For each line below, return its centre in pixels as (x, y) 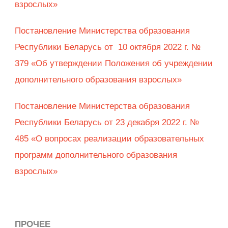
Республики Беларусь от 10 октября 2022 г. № (108, 47)
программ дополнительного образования (96, 155)
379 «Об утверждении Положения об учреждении (114, 64)
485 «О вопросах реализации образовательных (109, 139)
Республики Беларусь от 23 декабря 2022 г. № (107, 123)
